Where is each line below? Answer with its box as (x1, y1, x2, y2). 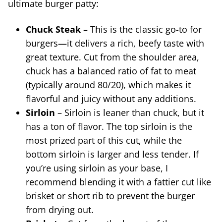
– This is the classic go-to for (81, 23, 202, 35)
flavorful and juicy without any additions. (26, 92, 199, 105)
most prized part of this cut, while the (26, 134, 182, 146)
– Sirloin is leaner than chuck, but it (55, 106, 204, 118)
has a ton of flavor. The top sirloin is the (26, 120, 192, 132)
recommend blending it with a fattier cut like (26, 175, 211, 188)
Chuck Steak (26, 23, 81, 35)
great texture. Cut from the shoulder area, (26, 51, 199, 63)
